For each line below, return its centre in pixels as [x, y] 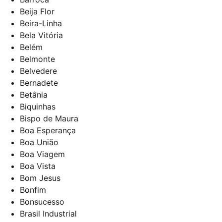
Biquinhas [38, 106]
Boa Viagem [42, 154]
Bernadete [39, 83]
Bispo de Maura [49, 118]
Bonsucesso [42, 201]
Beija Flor [37, 11]
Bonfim [33, 190]
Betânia [34, 94]
